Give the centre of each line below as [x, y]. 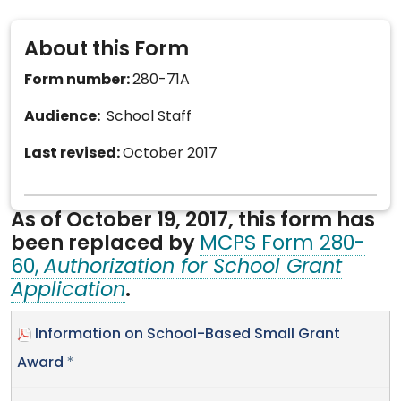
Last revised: [73, 154]
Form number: [78, 80]
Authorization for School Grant [193, 268]
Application [68, 291]
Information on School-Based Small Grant [188, 334]
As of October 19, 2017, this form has [193, 221]
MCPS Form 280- [282, 244]
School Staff [147, 117]
